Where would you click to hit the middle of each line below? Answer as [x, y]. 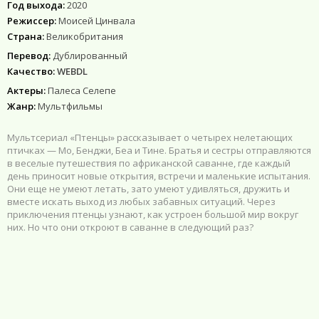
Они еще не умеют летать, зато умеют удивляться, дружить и [148, 188]
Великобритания [84, 36]
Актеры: [26, 90]
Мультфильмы [70, 106]
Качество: [31, 71]
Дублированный [89, 55]
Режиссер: [32, 20]
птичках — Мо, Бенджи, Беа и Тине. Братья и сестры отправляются [159, 150]
